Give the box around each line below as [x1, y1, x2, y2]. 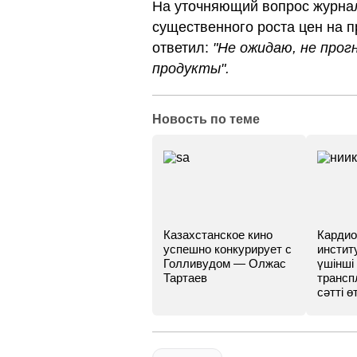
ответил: [152, 40, 213, 56]
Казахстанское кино [163, 228, 273, 241]
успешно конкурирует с [163, 242, 292, 256]
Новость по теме [152, 112, 260, 126]
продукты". [152, 61, 229, 76]
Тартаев [163, 271, 207, 284]
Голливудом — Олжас [163, 257, 286, 270]
